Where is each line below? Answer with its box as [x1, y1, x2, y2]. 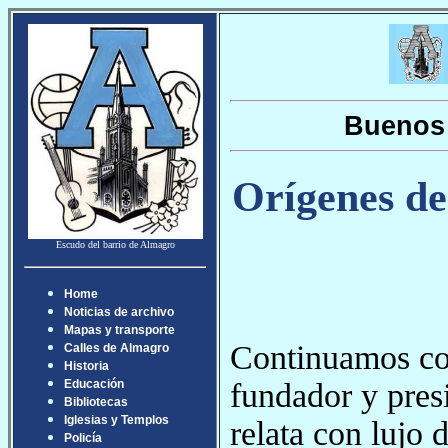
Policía [64, 431, 102, 445]
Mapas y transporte [64, 323, 175, 337]
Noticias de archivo [64, 305, 174, 319]
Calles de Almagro [64, 341, 169, 355]
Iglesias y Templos [64, 413, 169, 427]
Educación [64, 377, 124, 391]
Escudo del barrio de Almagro [55, 239, 175, 250]
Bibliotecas [64, 395, 128, 409]
